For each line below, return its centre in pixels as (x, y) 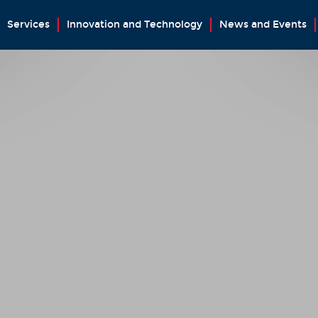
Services (28, 24)
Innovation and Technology (134, 24)
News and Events (263, 24)
